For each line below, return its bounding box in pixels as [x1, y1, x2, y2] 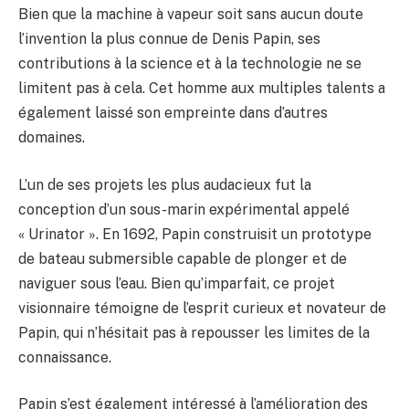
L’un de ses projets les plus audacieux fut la [18, 175, 311, 194]
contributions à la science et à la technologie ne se [18, 55, 362, 73]
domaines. [18, 129, 85, 147]
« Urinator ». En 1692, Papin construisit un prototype [18, 225, 372, 243]
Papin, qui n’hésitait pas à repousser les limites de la [18, 323, 370, 341]
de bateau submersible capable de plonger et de [18, 249, 347, 267]
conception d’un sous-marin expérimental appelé [18, 200, 350, 218]
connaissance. [18, 348, 111, 366]
